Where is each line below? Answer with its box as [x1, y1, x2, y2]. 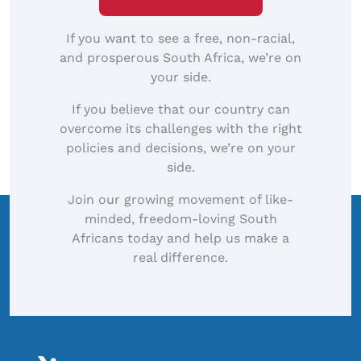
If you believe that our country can [71, 102, 290, 118]
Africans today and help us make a [72, 230, 289, 247]
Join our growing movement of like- [68, 192, 293, 208]
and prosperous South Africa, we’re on [60, 50, 301, 66]
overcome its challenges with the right [59, 121, 302, 137]
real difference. [133, 250, 228, 266]
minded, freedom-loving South [84, 211, 277, 227]
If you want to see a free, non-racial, [66, 31, 295, 47]
